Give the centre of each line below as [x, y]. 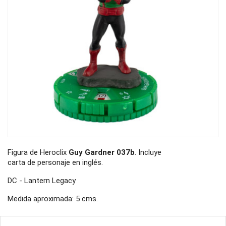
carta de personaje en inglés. [55, 162]
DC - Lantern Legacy [42, 180]
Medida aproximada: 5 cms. [53, 199]
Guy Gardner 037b [102, 152]
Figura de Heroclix [38, 152]
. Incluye [148, 152]
